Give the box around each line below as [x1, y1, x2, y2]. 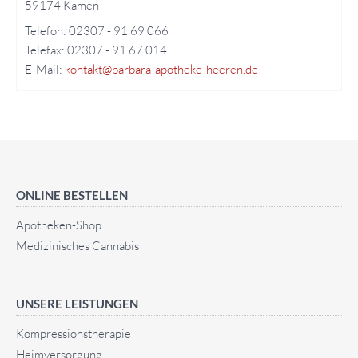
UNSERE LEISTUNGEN [16, 296, 138, 311]
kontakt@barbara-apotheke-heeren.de [65, 61, 258, 77]
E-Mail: [25, 61, 65, 77]
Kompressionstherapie [16, 325, 131, 341]
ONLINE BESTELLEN [16, 187, 128, 202]
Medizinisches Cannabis [16, 237, 139, 253]
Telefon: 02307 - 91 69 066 [25, 22, 169, 38]
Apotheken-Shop [16, 217, 101, 233]
